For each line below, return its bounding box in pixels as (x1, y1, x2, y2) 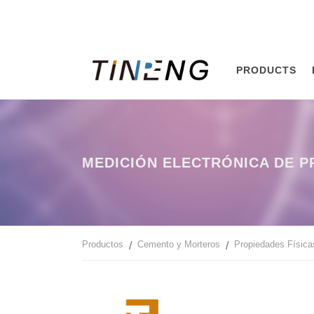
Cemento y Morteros (137, 239, 220, 250)
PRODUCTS (236, 64, 297, 76)
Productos (82, 239, 123, 250)
